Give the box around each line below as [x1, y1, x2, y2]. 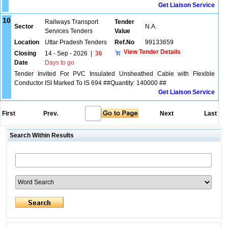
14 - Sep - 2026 [45, 50, 88, 57]
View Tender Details [124, 48, 181, 55]
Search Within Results [8, 132, 74, 139]
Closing [14, 50, 36, 57]
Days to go [45, 59, 74, 66]
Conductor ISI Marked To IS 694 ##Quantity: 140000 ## [14, 79, 166, 87]
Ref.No [115, 39, 134, 46]
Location [14, 39, 39, 46]
